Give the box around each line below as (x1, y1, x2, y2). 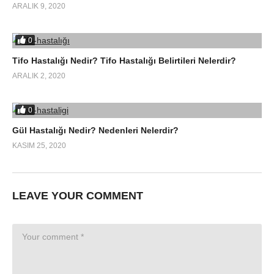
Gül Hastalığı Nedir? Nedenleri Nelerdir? (12, 125, 179, 136)
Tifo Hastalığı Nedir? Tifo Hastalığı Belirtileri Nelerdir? (12, 56, 236, 66)
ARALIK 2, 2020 (12, 72, 65, 81)
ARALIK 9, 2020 (12, 2, 65, 11)
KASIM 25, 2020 (12, 141, 66, 150)
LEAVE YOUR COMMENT (12, 190, 143, 202)
